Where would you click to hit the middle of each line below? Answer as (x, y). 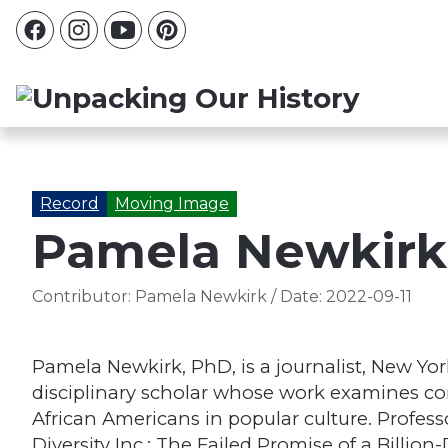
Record (69, 203)
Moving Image (172, 203)
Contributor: (81, 297)
